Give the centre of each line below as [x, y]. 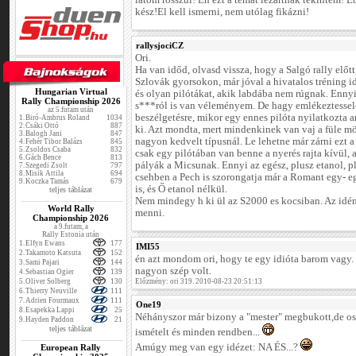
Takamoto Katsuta [54, 253]
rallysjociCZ [160, 46]
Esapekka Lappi [50, 310]
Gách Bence [44, 157]
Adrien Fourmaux [53, 300]
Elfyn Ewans [46, 243]
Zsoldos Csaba [48, 149]
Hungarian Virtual [71, 91]
